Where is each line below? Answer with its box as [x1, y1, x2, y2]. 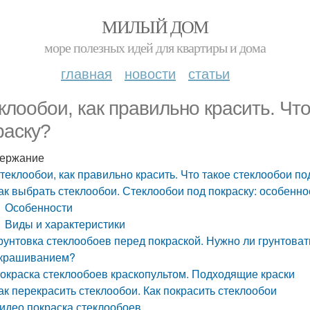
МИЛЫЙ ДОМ [102, 15, 208, 38]
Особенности [5, 199, 73, 215]
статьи [188, 63, 230, 83]
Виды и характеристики [5, 216, 126, 232]
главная [61, 63, 112, 83]
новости [125, 63, 176, 83]
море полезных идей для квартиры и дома [44, 38, 266, 57]
